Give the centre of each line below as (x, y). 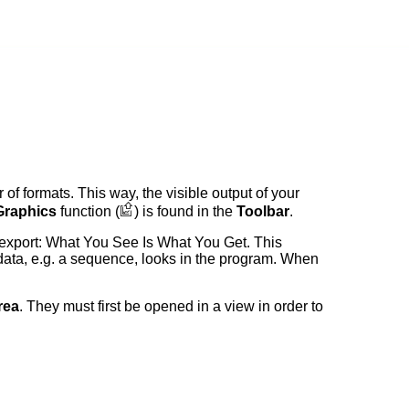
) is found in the (185, 211)
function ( (88, 211)
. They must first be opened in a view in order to (171, 306)
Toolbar (262, 211)
